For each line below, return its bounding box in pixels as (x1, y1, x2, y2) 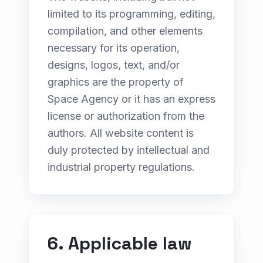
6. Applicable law (48, 232, 192, 255)
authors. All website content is (48, 127, 194, 139)
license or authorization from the (48, 110, 204, 122)
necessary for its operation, (48, 42, 180, 54)
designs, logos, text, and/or (48, 59, 180, 71)
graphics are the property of (48, 76, 184, 88)
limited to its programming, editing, (48, 8, 215, 20)
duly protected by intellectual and (48, 144, 210, 156)
